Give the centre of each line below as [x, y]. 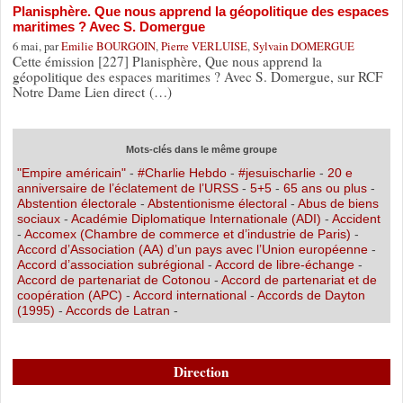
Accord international [189, 295]
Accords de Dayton [311, 295]
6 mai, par [36, 45]
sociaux [38, 218]
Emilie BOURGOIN [108, 45]
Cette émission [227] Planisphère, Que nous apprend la [167, 61]
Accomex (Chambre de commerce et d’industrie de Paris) [187, 233]
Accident [356, 218]
